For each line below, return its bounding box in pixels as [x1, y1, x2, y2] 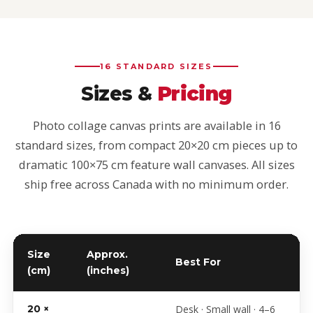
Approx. [87, 248, 128, 261]
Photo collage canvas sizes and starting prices [13, 292, 253, 307]
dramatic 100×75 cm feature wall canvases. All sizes [18, 156, 295, 173]
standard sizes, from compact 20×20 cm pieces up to [15, 137, 298, 153]
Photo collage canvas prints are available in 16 [32, 117, 281, 133]
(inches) [87, 264, 129, 277]
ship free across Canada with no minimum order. [24, 176, 289, 192]
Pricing [156, 82, 232, 105]
